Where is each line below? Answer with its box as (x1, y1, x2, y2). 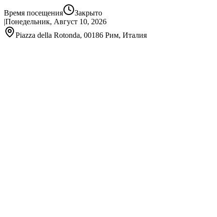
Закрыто (75, 9, 102, 17)
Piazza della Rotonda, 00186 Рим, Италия (15, 31, 147, 39)
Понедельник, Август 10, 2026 (5, 17, 107, 26)
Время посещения (4, 9, 63, 17)
